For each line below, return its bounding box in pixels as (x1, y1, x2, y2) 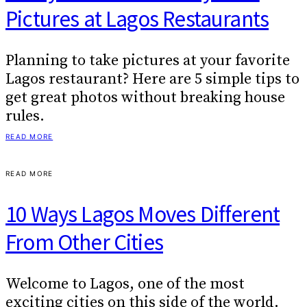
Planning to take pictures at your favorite (5, 51, 290, 71)
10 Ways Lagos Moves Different (5, 199, 280, 228)
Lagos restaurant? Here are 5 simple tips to (5, 70, 299, 89)
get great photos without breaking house (5, 88, 285, 108)
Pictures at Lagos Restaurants (5, 4, 269, 33)
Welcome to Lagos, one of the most (5, 274, 245, 293)
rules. (5, 107, 45, 126)
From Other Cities (5, 228, 163, 256)
